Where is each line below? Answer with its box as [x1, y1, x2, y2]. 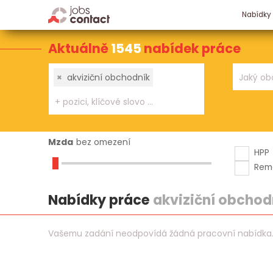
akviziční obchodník [67, 71, 151, 83]
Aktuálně [48, 39, 111, 57]
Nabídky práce [48, 191, 153, 210]
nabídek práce [143, 39, 241, 57]
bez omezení [76, 135, 130, 148]
